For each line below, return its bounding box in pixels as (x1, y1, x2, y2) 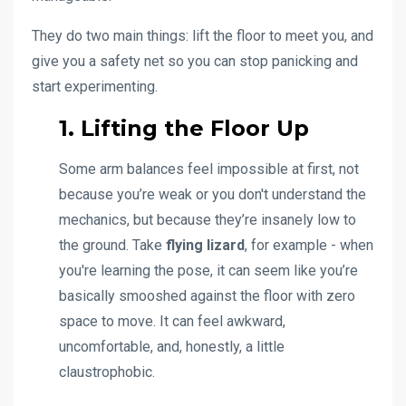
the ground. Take (59, 237, 166, 255)
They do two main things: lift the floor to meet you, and (32, 27, 373, 45)
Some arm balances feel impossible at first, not (59, 160, 359, 179)
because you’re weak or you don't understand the (59, 186, 366, 204)
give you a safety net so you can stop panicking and (32, 53, 358, 71)
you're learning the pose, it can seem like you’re (59, 262, 358, 280)
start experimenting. (32, 78, 158, 96)
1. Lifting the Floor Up (59, 115, 309, 142)
